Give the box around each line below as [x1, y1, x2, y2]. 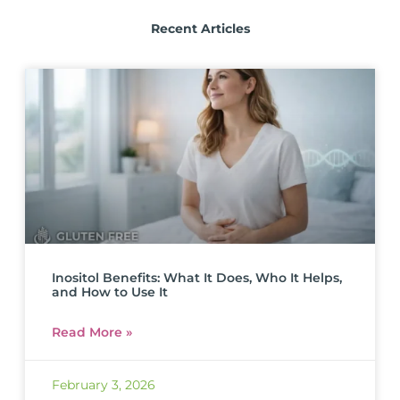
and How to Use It [52, 283, 168, 300]
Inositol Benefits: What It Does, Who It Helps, [52, 269, 342, 286]
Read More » [52, 323, 132, 340]
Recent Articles [150, 20, 250, 37]
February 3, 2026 [52, 376, 155, 393]
